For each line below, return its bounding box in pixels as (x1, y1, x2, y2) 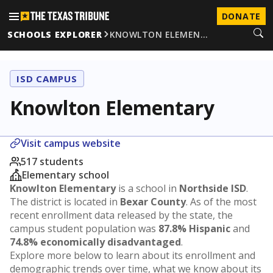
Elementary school (22, 168, 109, 182)
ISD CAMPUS (16, 73, 77, 85)
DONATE (221, 10, 261, 22)
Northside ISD (179, 182, 246, 195)
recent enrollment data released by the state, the (10, 208, 233, 222)
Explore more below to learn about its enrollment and (10, 249, 255, 262)
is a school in (116, 182, 179, 195)
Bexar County (120, 195, 186, 208)
